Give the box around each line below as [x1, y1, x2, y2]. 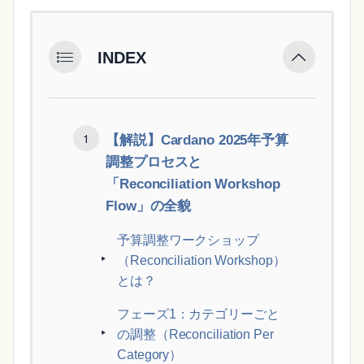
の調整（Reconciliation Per [117, 327, 274, 342]
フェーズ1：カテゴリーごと [117, 307, 279, 322]
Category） [117, 348, 183, 362]
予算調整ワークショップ [117, 233, 259, 248]
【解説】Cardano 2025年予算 [106, 132, 289, 149]
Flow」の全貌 [106, 197, 192, 214]
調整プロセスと [106, 154, 202, 171]
